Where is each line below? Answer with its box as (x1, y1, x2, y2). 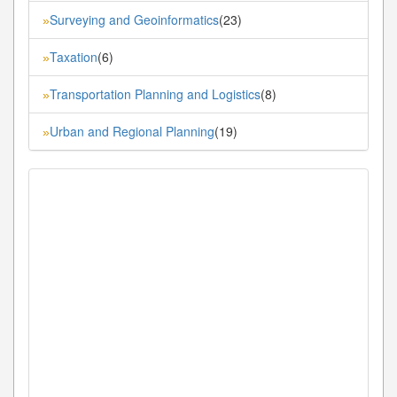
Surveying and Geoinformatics (50, 10, 219, 28)
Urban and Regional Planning (50, 121, 214, 140)
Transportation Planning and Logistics (50, 84, 261, 103)
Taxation (50, 47, 97, 66)
